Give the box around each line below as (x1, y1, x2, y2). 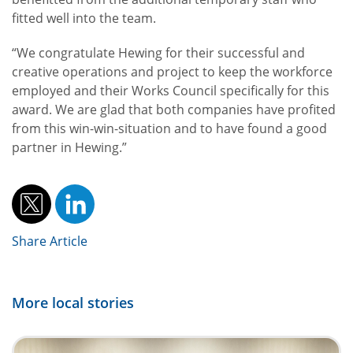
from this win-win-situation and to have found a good (12, 120, 327, 137)
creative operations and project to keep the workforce (12, 63, 333, 80)
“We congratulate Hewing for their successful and (12, 44, 305, 61)
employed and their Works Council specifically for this (12, 82, 329, 99)
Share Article (12, 232, 87, 250)
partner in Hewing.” (12, 139, 127, 156)
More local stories (12, 293, 134, 312)
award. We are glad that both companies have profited (12, 101, 336, 118)
